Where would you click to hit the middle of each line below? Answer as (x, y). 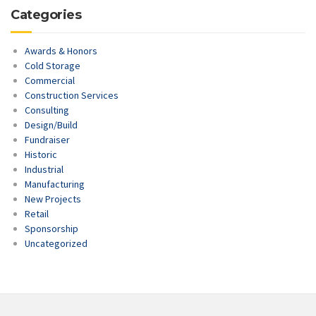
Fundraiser (47, 140)
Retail (37, 214)
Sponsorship (51, 229)
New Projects (53, 199)
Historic (41, 155)
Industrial (44, 170)
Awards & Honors (61, 51)
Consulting (47, 110)
